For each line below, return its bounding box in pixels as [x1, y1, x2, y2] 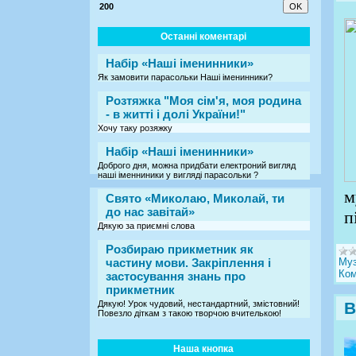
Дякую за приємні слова [98, 220, 195, 230]
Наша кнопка [173, 342, 234, 354]
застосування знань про [106, 269, 246, 283]
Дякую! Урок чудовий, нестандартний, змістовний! [98, 298, 300, 308]
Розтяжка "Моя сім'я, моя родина [106, 93, 301, 107]
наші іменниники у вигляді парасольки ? [98, 169, 258, 180]
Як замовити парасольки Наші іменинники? [98, 72, 273, 82]
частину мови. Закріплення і [106, 255, 271, 269]
